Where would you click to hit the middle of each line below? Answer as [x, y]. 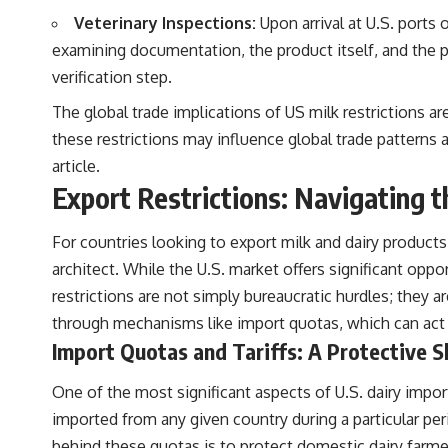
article [74, 165]
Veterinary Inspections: [165, 22]
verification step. [112, 76]
